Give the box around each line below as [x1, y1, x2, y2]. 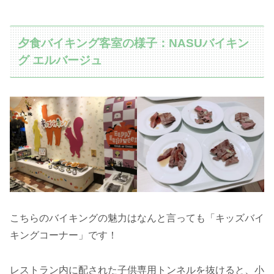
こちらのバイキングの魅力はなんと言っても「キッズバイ [10, 213, 264, 223]
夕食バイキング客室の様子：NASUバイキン [18, 36, 250, 50]
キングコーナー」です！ [10, 230, 117, 240]
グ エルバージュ [18, 53, 103, 67]
